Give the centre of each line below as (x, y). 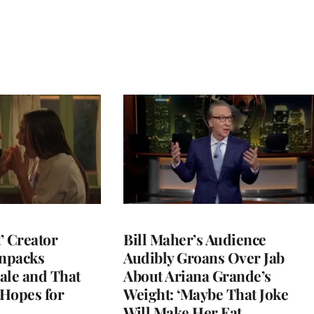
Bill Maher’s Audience (195, 239)
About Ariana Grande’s (197, 275)
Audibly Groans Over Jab (204, 257)
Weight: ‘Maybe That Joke (206, 293)
